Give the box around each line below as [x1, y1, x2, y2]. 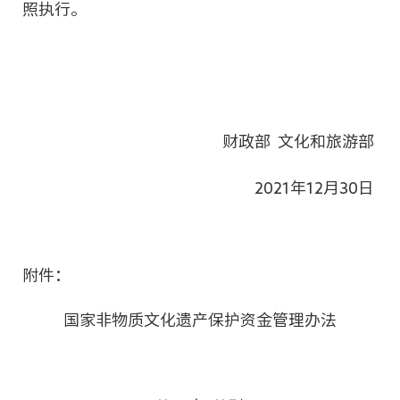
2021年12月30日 [222, 179, 378, 196]
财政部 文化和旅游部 [190, 133, 378, 149]
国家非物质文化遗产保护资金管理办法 [63, 312, 337, 328]
